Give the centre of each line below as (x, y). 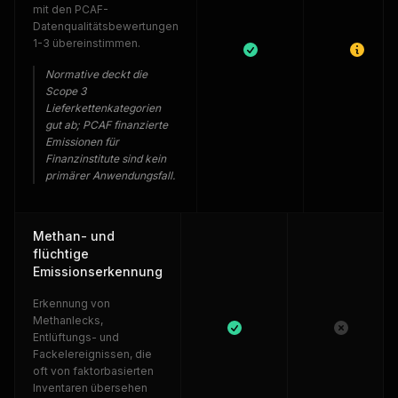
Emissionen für (82, 142)
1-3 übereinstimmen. (87, 43)
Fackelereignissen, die (92, 354)
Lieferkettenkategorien (103, 108)
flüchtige (61, 254)
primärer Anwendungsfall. (110, 175)
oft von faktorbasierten (93, 371)
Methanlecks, (68, 320)
